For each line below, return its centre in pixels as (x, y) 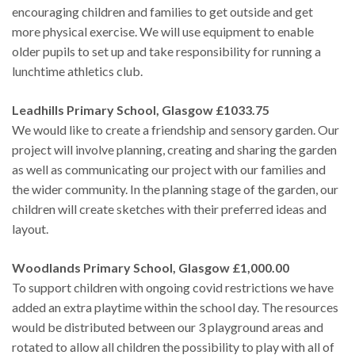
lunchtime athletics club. (77, 71)
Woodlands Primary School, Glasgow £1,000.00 (151, 267)
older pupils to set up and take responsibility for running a (166, 51)
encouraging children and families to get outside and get (162, 11)
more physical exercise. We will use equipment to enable (163, 31)
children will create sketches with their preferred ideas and (169, 208)
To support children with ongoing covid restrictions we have (173, 287)
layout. (30, 228)
